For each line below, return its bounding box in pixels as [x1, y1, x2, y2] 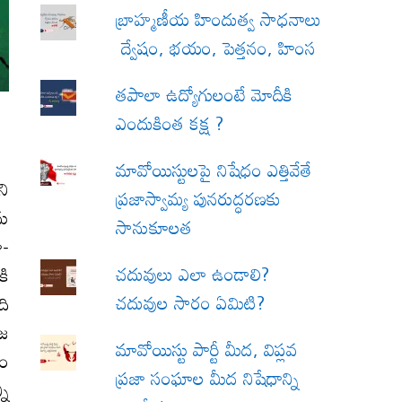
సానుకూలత [116, 209, 193, 246]
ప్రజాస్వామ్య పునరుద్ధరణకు [116, 180, 282, 217]
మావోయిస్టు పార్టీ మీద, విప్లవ [116, 331, 299, 368]
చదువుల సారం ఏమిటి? [116, 284, 266, 321]
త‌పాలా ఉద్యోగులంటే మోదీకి [116, 76, 293, 113]
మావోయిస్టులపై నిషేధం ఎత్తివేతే [116, 152, 312, 188]
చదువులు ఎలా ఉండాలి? [116, 256, 270, 293]
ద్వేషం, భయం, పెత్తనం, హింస [116, 30, 317, 66]
